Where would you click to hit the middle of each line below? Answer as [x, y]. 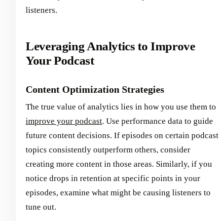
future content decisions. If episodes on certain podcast [122, 135]
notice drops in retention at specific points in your [113, 178]
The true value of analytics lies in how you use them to [121, 107]
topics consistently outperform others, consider [108, 149]
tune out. [41, 207]
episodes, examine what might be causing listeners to [118, 192]
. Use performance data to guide [158, 121]
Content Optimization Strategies [95, 89]
